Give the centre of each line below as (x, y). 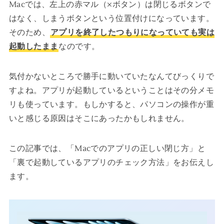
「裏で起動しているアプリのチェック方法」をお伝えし (111, 163)
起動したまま (33, 47)
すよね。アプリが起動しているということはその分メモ (111, 91)
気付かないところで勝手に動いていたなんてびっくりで (111, 77)
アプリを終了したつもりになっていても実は (132, 33)
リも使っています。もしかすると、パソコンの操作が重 (111, 105)
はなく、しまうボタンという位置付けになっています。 (111, 19)
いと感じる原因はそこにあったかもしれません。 (99, 119)
